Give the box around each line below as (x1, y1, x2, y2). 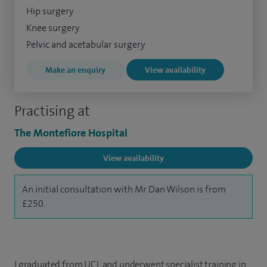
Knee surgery (26, 21, 79, 34)
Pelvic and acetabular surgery (26, 38, 145, 51)
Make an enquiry (45, 64, 105, 75)
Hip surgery (26, 4, 73, 17)
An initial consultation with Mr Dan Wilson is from (22, 182, 226, 195)
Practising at (14, 101, 90, 120)
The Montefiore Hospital (14, 125, 128, 140)
